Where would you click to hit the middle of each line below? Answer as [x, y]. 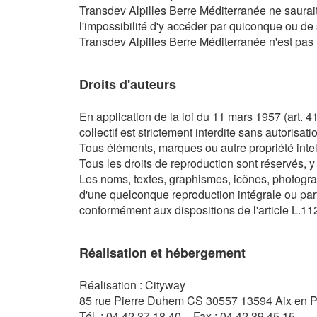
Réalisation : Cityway [132, 285]
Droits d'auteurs [128, 84]
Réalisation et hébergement [164, 253]
